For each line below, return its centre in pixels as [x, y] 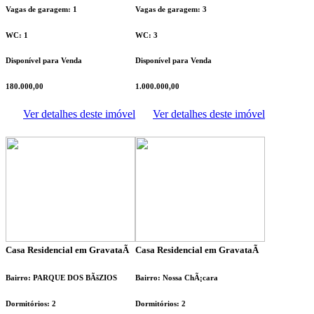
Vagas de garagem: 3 [171, 9]
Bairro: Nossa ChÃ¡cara [177, 277]
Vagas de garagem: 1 [41, 9]
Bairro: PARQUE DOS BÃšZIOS [61, 277]
